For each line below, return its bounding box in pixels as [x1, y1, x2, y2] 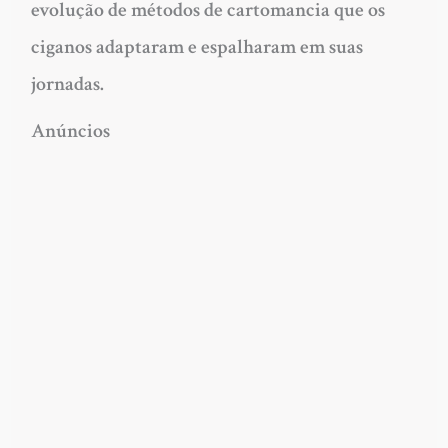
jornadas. [30, 71, 104, 98]
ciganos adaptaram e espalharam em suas [30, 34, 363, 61]
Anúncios [30, 118, 110, 145]
